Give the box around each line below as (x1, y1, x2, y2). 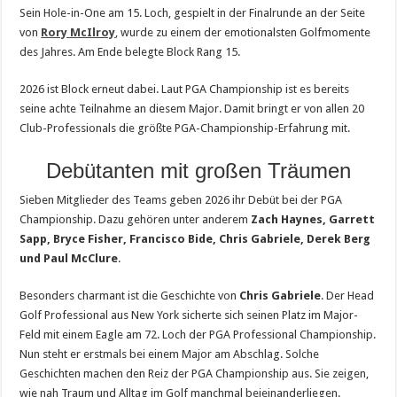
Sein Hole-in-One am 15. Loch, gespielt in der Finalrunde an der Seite (19, 6, 366, 19)
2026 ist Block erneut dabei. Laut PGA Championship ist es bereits (19, 82, 350, 96)
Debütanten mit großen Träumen (45, 159, 351, 183)
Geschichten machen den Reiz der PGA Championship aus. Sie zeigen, (19, 367, 370, 380)
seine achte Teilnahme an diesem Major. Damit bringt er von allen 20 (19, 102, 365, 115)
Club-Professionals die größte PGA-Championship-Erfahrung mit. (19, 121, 351, 135)
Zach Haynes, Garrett (251, 213, 376, 226)
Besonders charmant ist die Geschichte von (19, 289, 240, 302)
